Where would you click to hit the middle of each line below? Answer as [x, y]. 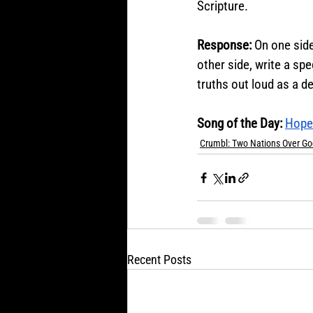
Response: [226, 45]
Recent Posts [159, 260]
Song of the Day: [240, 123]
